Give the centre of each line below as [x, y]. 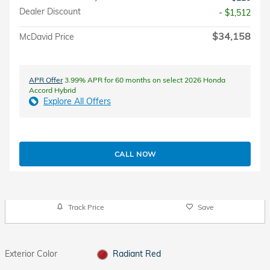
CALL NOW [135, 154]
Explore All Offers [77, 101]
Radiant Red [137, 254]
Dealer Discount [50, 11]
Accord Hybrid [52, 90]
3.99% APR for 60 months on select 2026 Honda [144, 80]
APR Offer [46, 80]
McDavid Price [47, 36]
